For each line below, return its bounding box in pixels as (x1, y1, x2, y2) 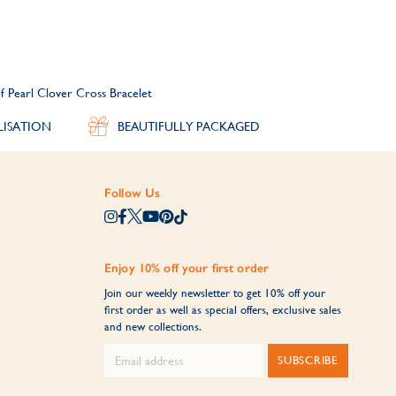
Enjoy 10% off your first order (103, 260, 270, 276)
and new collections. (103, 319, 202, 333)
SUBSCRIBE (277, 353, 339, 367)
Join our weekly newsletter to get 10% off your (103, 286, 325, 300)
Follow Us (103, 185, 161, 201)
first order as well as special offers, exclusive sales (103, 302, 341, 316)
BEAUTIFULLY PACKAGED (118, 118, 260, 133)
